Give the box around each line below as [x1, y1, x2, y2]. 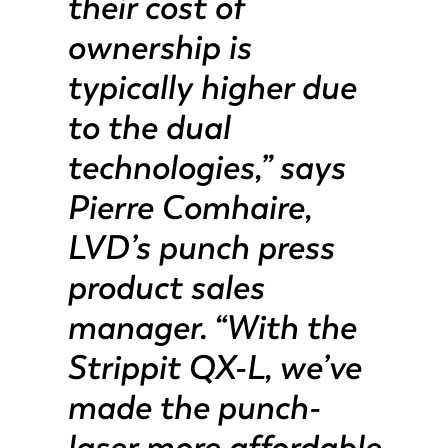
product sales [66, 266, 264, 308]
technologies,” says [66, 146, 345, 188]
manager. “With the [66, 306, 356, 348]
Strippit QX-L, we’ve [66, 346, 361, 388]
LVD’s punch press [66, 226, 334, 268]
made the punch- [66, 386, 320, 428]
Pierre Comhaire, [66, 186, 311, 228]
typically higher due [66, 66, 356, 108]
